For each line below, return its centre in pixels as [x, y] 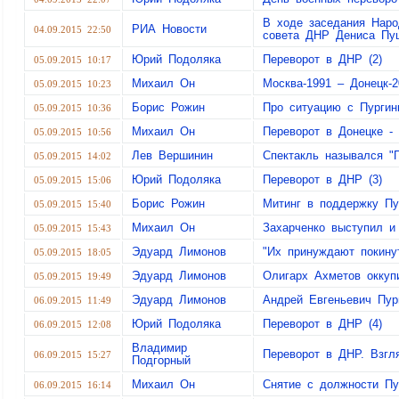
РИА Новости [169, 29]
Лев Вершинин [172, 155]
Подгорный [161, 360]
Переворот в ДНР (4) [322, 324]
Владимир [159, 348]
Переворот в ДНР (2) [322, 59]
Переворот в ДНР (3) [322, 179]
